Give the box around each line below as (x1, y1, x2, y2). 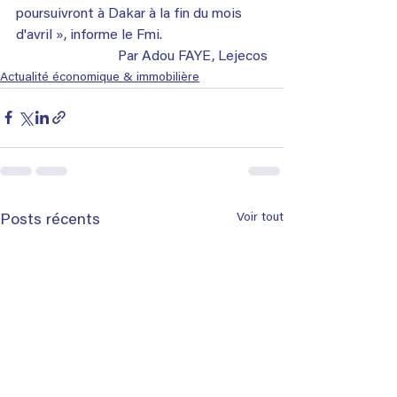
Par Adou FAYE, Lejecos (118, 49, 268, 64)
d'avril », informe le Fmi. (16, 27, 162, 43)
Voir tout (237, 211, 284, 224)
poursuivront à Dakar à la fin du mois (16, 6, 245, 21)
